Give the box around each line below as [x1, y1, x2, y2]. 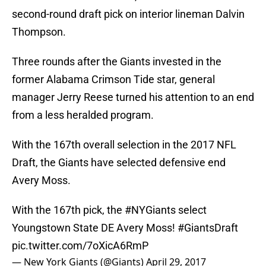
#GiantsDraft [178, 221, 238, 235]
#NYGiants [125, 204, 176, 217]
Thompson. [12, 26, 66, 39]
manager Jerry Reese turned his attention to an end [12, 91, 254, 104]
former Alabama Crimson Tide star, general [12, 73, 215, 86]
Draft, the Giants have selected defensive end [12, 156, 226, 169]
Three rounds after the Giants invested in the [12, 55, 221, 68]
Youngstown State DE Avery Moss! [12, 221, 178, 235]
